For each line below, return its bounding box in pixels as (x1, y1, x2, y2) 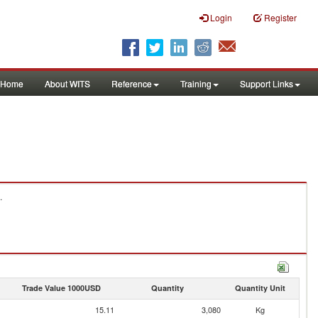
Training (180, 77, 212, 89)
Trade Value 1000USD (21, 283, 101, 293)
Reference (111, 77, 152, 89)
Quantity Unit (234, 283, 285, 293)
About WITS (45, 77, 90, 89)
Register (264, 11, 297, 23)
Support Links (240, 77, 293, 89)
